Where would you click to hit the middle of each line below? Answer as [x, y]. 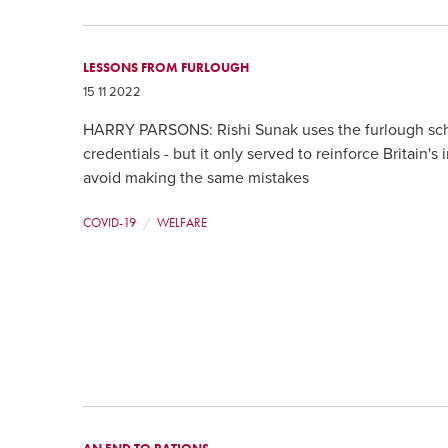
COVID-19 [110, 223]
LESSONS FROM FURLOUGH [166, 67]
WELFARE [181, 223]
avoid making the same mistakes [196, 178]
